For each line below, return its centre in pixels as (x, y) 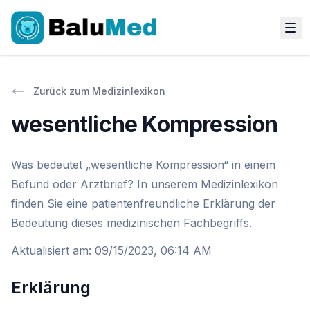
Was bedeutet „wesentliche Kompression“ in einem (143, 165)
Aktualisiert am (50, 250)
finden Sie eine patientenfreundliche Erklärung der (143, 203)
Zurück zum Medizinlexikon (99, 91)
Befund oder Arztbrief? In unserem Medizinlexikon (145, 184)
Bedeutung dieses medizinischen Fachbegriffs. (131, 223)
